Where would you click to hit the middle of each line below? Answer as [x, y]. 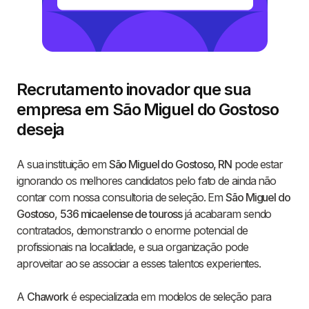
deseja [41, 130]
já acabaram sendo [227, 214]
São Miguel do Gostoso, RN [170, 165]
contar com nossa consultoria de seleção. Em [121, 198]
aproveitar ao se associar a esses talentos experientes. [139, 264]
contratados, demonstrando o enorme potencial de [132, 231]
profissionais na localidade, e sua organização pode [132, 247]
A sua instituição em [63, 165]
